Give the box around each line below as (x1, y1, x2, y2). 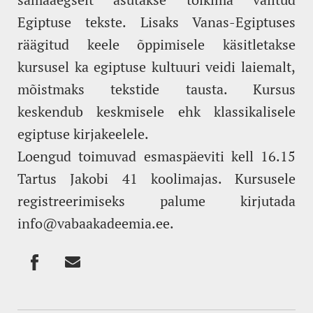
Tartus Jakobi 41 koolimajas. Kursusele (17, 168, 296, 188)
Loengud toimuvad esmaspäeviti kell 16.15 (17, 146, 296, 166)
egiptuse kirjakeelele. (17, 124, 149, 143)
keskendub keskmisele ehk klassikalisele (17, 101, 296, 121)
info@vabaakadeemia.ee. (17, 213, 174, 233)
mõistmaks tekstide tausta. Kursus (17, 79, 296, 99)
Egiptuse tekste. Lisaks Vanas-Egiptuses (17, 12, 296, 31)
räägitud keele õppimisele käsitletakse (17, 34, 296, 54)
